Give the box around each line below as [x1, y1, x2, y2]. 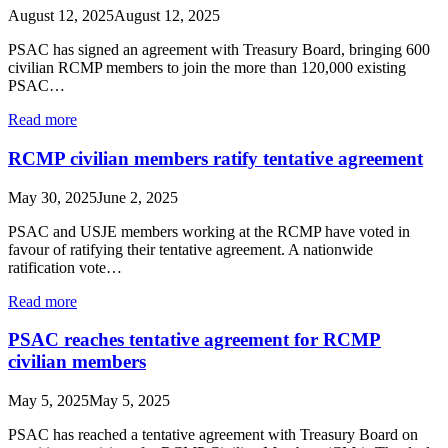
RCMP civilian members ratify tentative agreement [8, 147, 423, 169]
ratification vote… [8, 258, 122, 276]
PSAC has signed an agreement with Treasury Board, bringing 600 [8, 41, 430, 59]
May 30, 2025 [8, 188, 97, 206]
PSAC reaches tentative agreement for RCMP [8, 329, 381, 351]
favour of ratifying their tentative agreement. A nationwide [8, 240, 373, 258]
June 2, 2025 [97, 188, 178, 206]
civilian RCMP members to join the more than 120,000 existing [8, 59, 406, 77]
